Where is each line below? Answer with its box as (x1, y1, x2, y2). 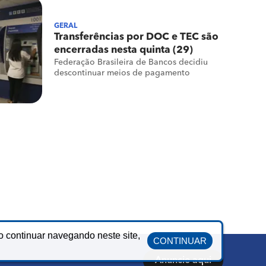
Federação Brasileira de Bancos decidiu (54, 58, 208, 66)
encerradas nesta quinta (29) (54, 45, 193, 55)
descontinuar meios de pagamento (54, 69, 190, 77)
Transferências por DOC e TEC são (54, 32, 218, 42)
